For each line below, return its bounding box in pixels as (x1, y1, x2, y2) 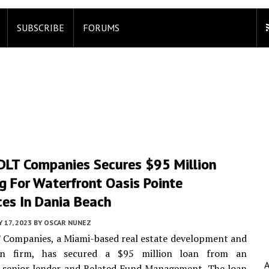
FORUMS (83, 22, 119, 34)
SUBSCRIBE (17, 22, 64, 34)
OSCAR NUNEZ (44, 218, 91, 227)
